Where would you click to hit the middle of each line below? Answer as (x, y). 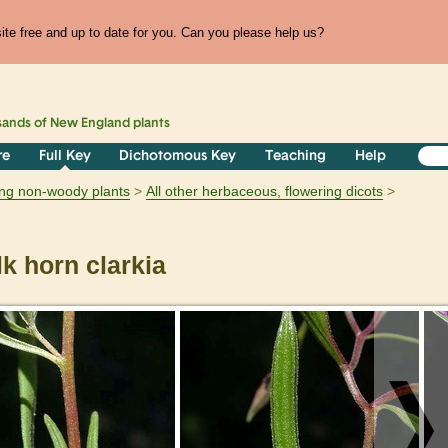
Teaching (296, 157)
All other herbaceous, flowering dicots (264, 191)
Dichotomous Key (178, 157)
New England (90, 124)
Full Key (64, 157)
